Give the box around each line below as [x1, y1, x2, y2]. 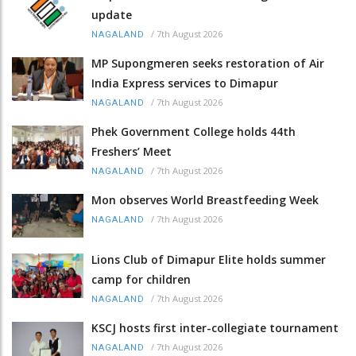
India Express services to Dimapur [91, 75, 278, 91]
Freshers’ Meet [91, 143, 172, 159]
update [91, 6, 132, 22]
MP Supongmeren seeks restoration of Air [91, 55, 324, 71]
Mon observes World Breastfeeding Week [91, 192, 319, 207]
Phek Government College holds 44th [91, 123, 296, 139]
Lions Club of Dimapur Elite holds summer [91, 252, 326, 268]
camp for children [91, 272, 191, 288]
